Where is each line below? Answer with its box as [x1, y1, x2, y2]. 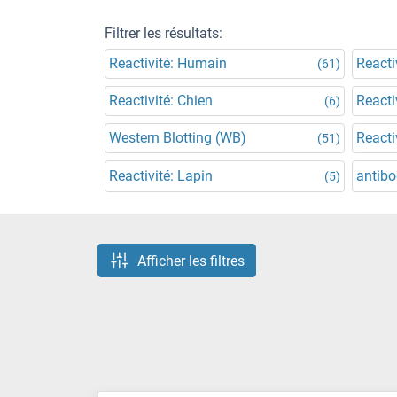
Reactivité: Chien [109, 92, 213, 109]
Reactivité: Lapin [109, 167, 213, 184]
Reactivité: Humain [109, 55, 227, 72]
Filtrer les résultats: [105, 25, 222, 42]
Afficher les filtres [137, 252, 245, 269]
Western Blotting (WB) [109, 129, 246, 146]
